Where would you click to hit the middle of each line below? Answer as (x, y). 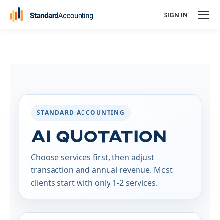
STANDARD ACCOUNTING (81, 113)
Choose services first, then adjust (93, 157)
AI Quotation (99, 135)
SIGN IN (176, 15)
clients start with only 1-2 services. (94, 183)
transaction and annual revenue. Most (102, 170)
